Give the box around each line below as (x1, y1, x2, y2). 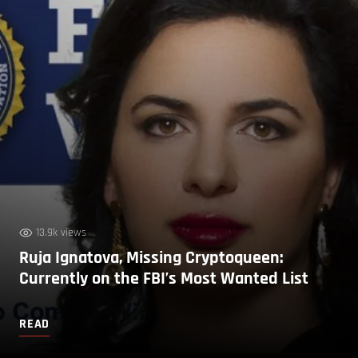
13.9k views (36, 225, 86, 240)
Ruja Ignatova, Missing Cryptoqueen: (19, 246, 283, 269)
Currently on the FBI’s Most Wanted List (19, 267, 308, 290)
